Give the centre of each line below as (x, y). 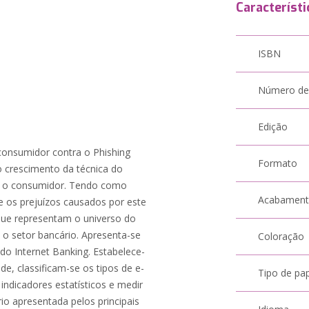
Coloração (281, 236)
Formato (278, 163)
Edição (273, 127)
